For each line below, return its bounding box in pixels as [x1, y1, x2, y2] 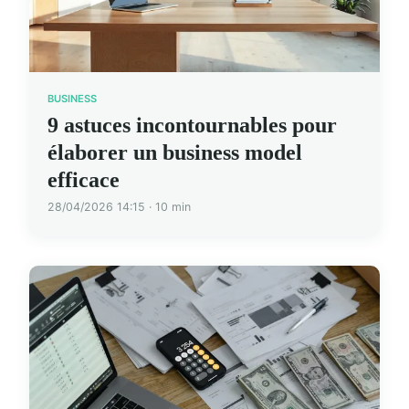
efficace [47, 168, 120, 193]
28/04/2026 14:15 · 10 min [47, 200, 191, 215]
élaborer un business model [47, 141, 302, 165]
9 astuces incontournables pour [47, 113, 337, 138]
